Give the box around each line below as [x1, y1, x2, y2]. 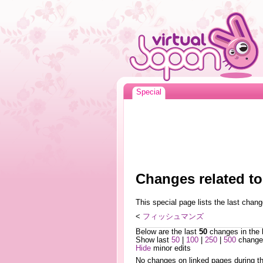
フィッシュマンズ [142, 213, 204, 221]
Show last [135, 236, 171, 245]
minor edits [150, 244, 191, 253]
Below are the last [135, 228, 199, 237]
